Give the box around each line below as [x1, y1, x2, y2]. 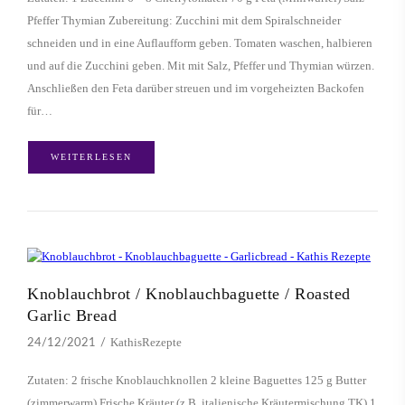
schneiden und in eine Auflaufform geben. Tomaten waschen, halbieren [27, 36, 372, 51]
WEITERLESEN [51, 152, 132, 163]
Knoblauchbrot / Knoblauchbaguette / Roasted [27, 285, 351, 304]
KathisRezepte [110, 335, 182, 350]
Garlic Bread [27, 306, 117, 325]
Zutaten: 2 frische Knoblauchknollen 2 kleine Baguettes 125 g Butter [27, 373, 366, 388]
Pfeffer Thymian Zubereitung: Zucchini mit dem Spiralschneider [27, 14, 341, 28]
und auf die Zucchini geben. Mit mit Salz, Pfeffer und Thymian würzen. [27, 59, 374, 73]
